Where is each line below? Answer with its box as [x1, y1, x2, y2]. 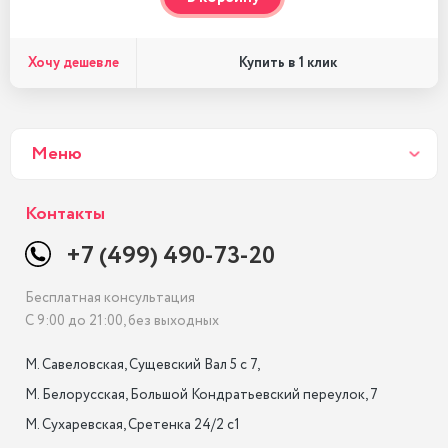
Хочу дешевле [27, 52, 119, 73]
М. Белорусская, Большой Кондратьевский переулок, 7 [25, 385, 378, 405]
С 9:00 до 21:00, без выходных [25, 311, 219, 331]
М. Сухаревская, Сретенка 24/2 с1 [25, 415, 240, 435]
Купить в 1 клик [238, 53, 337, 73]
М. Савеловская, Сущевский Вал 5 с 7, [25, 355, 262, 375]
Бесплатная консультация [25, 288, 195, 308]
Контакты [25, 201, 105, 227]
